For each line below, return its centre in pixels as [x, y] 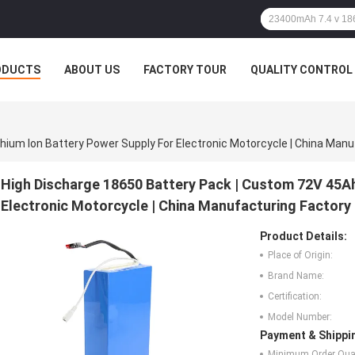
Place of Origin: [300, 255]
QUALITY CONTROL [302, 70]
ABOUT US [92, 70]
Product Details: [303, 236]
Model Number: [300, 317]
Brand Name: [296, 275]
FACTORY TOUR [185, 70]
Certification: [295, 296]
